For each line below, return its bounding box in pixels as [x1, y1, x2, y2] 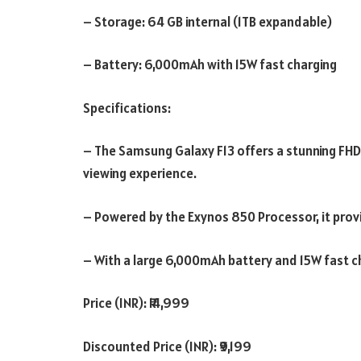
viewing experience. [83, 164, 197, 183]
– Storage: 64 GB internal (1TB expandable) [83, 12, 332, 31]
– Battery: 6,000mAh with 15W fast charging [83, 56, 337, 74]
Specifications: [83, 98, 171, 117]
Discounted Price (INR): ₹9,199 [83, 337, 251, 355]
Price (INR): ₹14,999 [83, 294, 189, 313]
